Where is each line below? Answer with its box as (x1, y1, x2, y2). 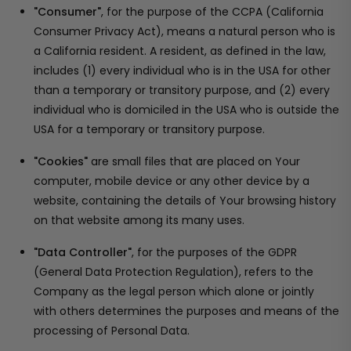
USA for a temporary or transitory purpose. (34, 121, 265, 137)
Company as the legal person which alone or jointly (34, 284, 314, 299)
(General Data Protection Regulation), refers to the (34, 264, 313, 280)
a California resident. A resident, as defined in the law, (34, 43, 326, 59)
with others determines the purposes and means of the (34, 303, 339, 319)
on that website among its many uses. (34, 212, 244, 228)
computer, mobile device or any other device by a (34, 173, 309, 189)
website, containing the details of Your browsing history (34, 193, 336, 208)
